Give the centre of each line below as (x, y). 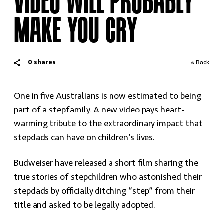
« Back (200, 62)
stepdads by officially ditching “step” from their (104, 191)
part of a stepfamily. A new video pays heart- (99, 110)
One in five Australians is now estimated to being (108, 96)
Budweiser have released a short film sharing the (106, 163)
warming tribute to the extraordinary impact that (108, 124)
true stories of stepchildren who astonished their (108, 177)
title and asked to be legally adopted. (85, 205)
